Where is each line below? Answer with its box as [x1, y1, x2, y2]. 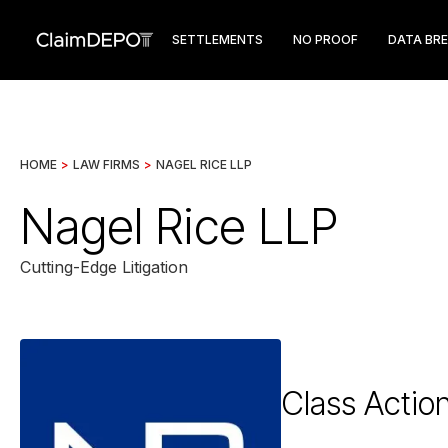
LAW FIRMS [73, 157, 140, 172]
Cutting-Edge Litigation [20, 257, 188, 277]
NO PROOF [293, 32, 358, 47]
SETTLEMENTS [172, 32, 263, 47]
